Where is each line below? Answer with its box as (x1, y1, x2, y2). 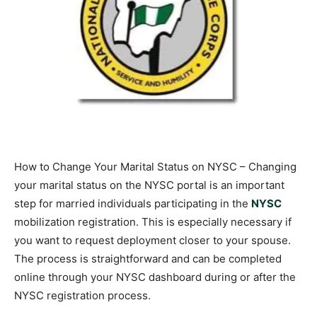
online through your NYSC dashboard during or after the (14, 270, 296, 284)
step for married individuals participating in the (14, 197, 251, 210)
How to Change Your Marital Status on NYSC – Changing (14, 160, 296, 173)
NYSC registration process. (14, 289, 151, 302)
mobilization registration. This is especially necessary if (14, 215, 292, 229)
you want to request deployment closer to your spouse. (14, 234, 291, 247)
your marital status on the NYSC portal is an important (14, 178, 284, 192)
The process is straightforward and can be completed (14, 252, 282, 265)
